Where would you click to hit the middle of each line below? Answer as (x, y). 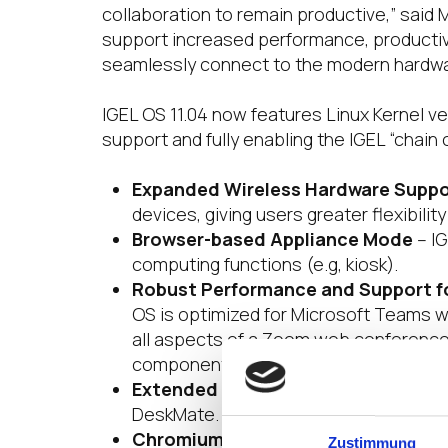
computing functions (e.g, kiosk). (265, 264)
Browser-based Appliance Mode (272, 239)
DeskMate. (175, 414)
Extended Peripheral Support (261, 389)
